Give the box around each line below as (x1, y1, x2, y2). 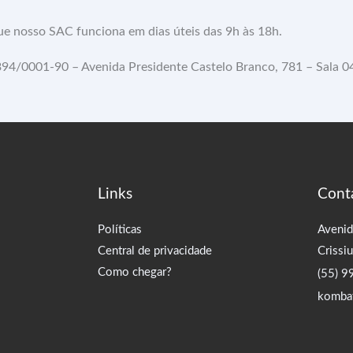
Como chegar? (98, 266, 173, 278)
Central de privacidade (98, 245, 213, 257)
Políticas (98, 224, 143, 236)
